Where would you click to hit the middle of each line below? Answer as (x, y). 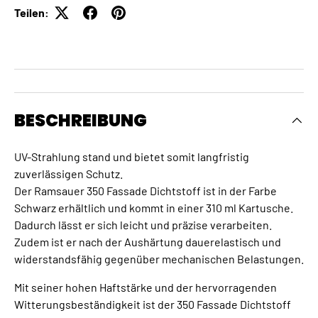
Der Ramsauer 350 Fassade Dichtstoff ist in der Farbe (146, 191)
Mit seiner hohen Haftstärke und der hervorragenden (146, 287)
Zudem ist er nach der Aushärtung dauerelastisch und (148, 242)
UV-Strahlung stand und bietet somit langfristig (132, 157)
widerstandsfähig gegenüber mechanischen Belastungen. (159, 259)
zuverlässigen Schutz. (68, 174)
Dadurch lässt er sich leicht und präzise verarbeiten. (143, 225)
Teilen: (32, 12)
